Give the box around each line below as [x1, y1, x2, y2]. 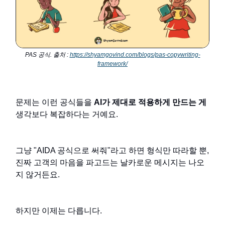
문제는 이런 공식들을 [16, 98, 94, 107]
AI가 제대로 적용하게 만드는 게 [94, 98, 206, 107]
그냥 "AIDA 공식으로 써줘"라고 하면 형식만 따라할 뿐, [16, 146, 209, 155]
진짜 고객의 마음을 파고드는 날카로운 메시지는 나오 [16, 158, 204, 167]
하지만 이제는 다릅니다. [16, 206, 102, 215]
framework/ [97, 60, 128, 68]
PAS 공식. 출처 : [25, 51, 70, 59]
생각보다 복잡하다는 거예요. [16, 110, 118, 119]
